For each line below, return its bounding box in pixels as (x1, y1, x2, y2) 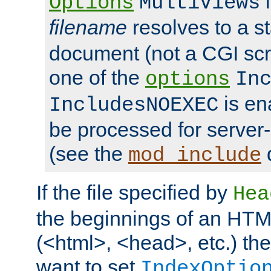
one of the (49, 66, 145, 90)
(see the (49, 142, 128, 166)
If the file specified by (36, 181, 233, 204)
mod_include (128, 144, 261, 168)
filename (49, 16, 127, 39)
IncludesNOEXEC (49, 94, 218, 117)
